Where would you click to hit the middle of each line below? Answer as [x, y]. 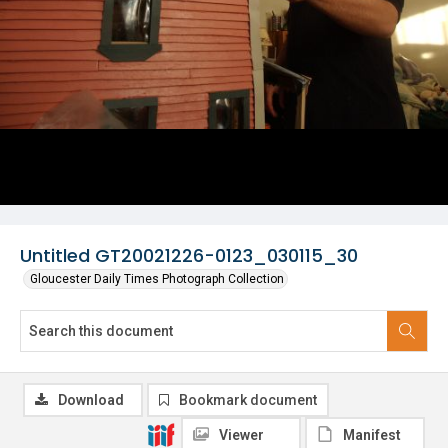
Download [91, 400]
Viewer [241, 435]
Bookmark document [248, 400]
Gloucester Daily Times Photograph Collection [157, 279]
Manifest [372, 435]
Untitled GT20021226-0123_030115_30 [189, 255]
